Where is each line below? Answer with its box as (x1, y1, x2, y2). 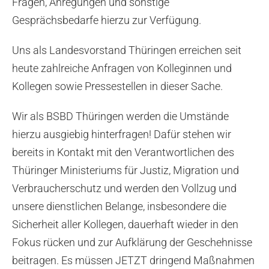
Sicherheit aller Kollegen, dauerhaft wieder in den (12, 217, 238, 231)
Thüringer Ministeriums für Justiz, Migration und (12, 163, 239, 177)
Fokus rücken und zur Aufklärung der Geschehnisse (12, 235, 252, 249)
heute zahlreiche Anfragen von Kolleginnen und (12, 61, 232, 74)
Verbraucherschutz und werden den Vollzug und (12, 181, 237, 195)
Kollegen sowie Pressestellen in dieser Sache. (12, 79, 223, 92)
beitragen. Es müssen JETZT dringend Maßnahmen (12, 253, 255, 267)
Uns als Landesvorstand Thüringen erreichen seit (12, 43, 241, 56)
